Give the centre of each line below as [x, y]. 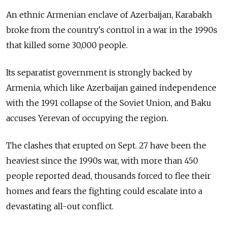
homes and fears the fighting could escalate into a [104, 191]
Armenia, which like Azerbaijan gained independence [111, 87]
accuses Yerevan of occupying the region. [87, 118]
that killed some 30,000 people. [68, 45]
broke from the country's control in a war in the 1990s [112, 30]
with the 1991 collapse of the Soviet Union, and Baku [109, 103]
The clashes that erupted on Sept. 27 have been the [106, 145]
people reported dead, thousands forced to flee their [108, 176]
